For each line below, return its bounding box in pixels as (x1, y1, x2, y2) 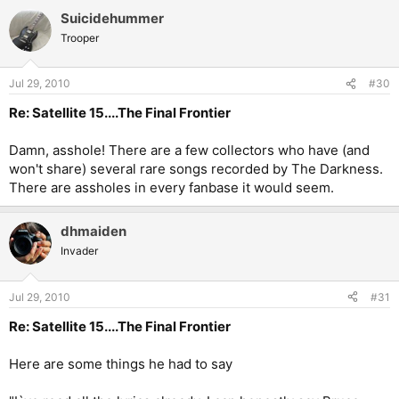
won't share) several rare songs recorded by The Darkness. (9, 160, 383, 178)
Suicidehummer (61, 9, 164, 27)
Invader (61, 244, 98, 258)
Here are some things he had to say (9, 354, 232, 372)
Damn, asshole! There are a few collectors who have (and (9, 142, 370, 159)
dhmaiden (61, 223, 126, 240)
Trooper (61, 30, 99, 45)
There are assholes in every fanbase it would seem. (9, 179, 334, 197)
